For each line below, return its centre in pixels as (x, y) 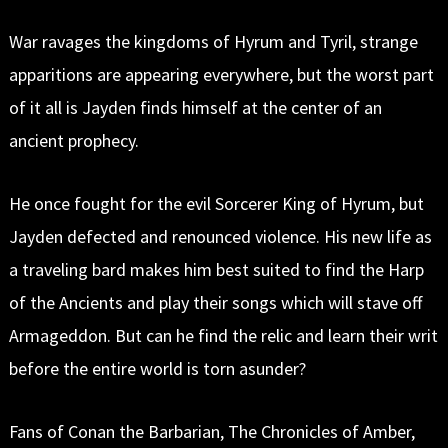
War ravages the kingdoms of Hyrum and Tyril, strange (213, 41)
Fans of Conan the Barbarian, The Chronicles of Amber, (211, 431)
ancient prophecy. (73, 140)
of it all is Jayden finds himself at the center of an (195, 107)
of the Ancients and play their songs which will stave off (215, 302)
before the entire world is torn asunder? (157, 368)
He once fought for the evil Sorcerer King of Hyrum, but (216, 203)
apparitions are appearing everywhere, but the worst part (221, 74)
